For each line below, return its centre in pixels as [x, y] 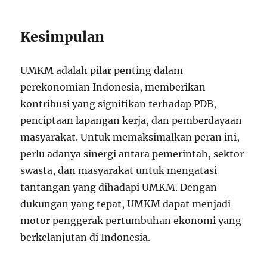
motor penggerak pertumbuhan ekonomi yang [131, 221]
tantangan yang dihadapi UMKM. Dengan [119, 187]
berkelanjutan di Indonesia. [86, 237]
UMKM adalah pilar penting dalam [102, 71]
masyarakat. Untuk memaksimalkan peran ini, [130, 137]
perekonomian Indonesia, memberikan [113, 87]
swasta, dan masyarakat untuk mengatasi [119, 171]
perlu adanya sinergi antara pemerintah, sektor [132, 154]
